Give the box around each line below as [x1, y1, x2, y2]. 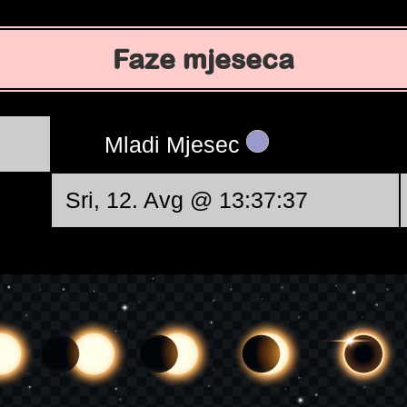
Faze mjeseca [113, 44, 294, 74]
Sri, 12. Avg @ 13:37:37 [65, 187, 308, 213]
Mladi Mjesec [104, 132, 246, 157]
